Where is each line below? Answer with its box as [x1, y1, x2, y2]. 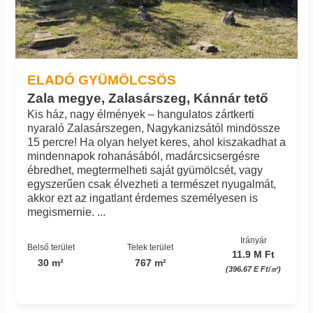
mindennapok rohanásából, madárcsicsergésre [27, 150, 260, 162]
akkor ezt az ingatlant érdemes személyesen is [27, 191, 258, 204]
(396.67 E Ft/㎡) [226, 265, 282, 274]
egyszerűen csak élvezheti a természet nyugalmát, [27, 177, 276, 190]
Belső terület [27, 242, 75, 252]
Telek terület [127, 242, 173, 252]
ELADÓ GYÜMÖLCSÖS [27, 71, 176, 87]
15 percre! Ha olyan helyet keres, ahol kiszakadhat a [27, 136, 286, 148]
